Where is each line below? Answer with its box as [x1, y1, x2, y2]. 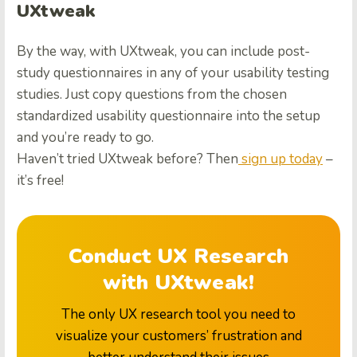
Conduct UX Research [68, 242, 289, 271]
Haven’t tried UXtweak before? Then [17, 150, 238, 169]
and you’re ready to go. [17, 128, 154, 147]
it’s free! [17, 171, 64, 190]
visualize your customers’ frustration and [55, 327, 302, 346]
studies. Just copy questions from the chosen [17, 85, 287, 104]
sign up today [238, 150, 323, 169]
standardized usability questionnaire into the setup [17, 107, 320, 126]
